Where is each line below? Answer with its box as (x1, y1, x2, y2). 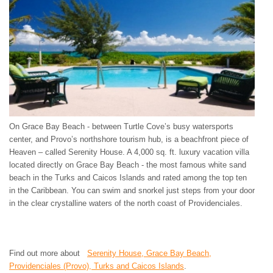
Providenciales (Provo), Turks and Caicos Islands (9, 261, 184, 271)
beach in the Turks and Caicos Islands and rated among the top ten (9, 172, 247, 182)
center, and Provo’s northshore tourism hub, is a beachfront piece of (9, 134, 249, 144)
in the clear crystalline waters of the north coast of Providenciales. (9, 198, 243, 208)
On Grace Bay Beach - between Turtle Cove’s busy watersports (9, 121, 233, 131)
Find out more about (9, 248, 87, 258)
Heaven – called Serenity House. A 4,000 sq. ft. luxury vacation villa (9, 147, 249, 157)
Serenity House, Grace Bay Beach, (87, 248, 211, 258)
